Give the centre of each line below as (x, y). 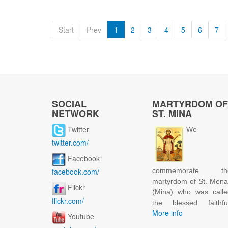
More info (167, 213)
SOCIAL (69, 104)
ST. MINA (172, 114)
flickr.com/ (68, 201)
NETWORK (76, 114)
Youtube (81, 217)
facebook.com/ (76, 172)
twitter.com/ (70, 143)
